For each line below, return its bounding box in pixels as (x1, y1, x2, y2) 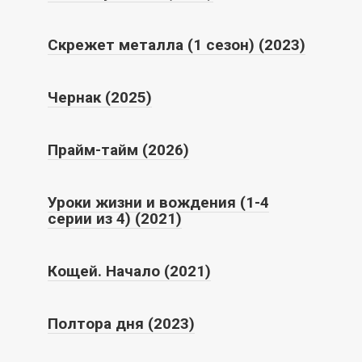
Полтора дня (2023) (48, 314, 195, 333)
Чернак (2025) (48, 87, 152, 107)
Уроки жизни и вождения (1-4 (48, 192, 269, 212)
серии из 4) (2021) (48, 208, 182, 228)
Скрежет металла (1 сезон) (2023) (48, 35, 305, 54)
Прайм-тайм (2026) (48, 140, 189, 159)
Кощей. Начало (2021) (48, 261, 211, 280)
